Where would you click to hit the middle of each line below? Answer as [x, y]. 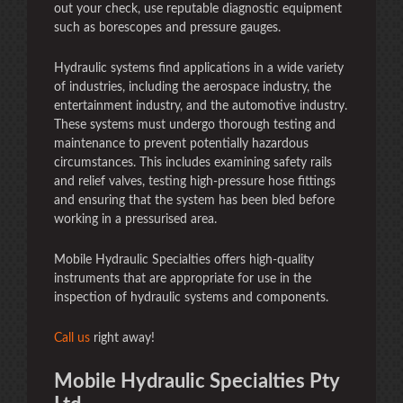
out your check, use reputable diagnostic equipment [198, 9]
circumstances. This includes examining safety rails [193, 163]
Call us [72, 338]
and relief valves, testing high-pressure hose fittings [195, 182]
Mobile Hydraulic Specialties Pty [197, 381]
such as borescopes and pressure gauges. [167, 28]
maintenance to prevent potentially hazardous [181, 144]
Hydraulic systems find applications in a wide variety [199, 68]
